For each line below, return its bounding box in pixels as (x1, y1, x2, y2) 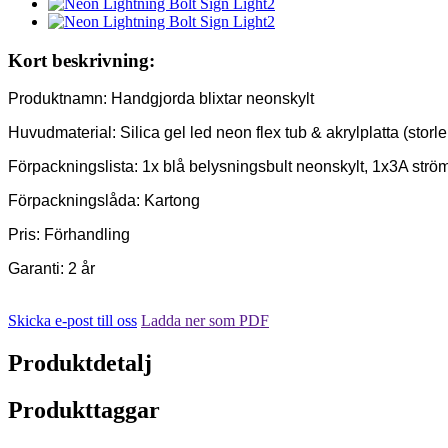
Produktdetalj (8, 350, 152, 377)
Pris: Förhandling (8, 226, 130, 244)
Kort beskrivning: (8, 49, 155, 71)
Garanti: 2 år (8, 260, 95, 278)
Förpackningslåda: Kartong (8, 192, 200, 210)
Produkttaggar (8, 397, 160, 424)
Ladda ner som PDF (141, 312, 269, 330)
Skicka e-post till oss (8, 312, 137, 330)
